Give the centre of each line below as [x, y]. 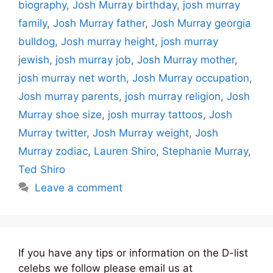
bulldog [37, 41]
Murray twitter [52, 133]
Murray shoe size [60, 114]
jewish [34, 59]
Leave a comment [79, 187]
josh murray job [93, 59]
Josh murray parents [69, 96]
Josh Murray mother [186, 59]
